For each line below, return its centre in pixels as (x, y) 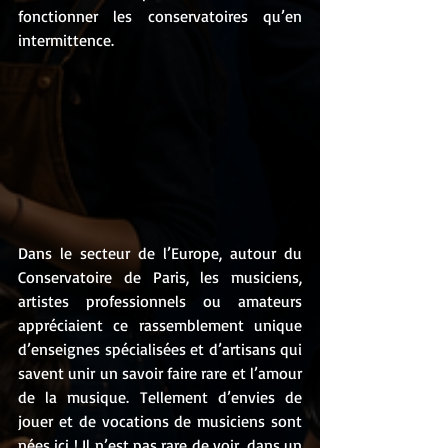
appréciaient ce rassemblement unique (160, 325)
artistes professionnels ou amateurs (160, 301)
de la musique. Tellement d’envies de (160, 397)
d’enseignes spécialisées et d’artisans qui (160, 349)
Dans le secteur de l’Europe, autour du (160, 253)
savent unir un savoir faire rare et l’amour (160, 373)
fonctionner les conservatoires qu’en (160, 16)
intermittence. (66, 40)
